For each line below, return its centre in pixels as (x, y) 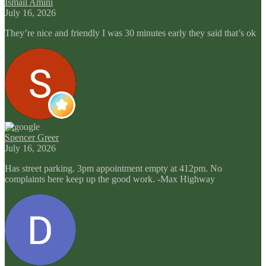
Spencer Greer (32, 137)
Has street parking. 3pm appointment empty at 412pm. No (113, 168)
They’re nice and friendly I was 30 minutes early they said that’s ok (130, 33)
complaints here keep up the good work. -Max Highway (110, 179)
